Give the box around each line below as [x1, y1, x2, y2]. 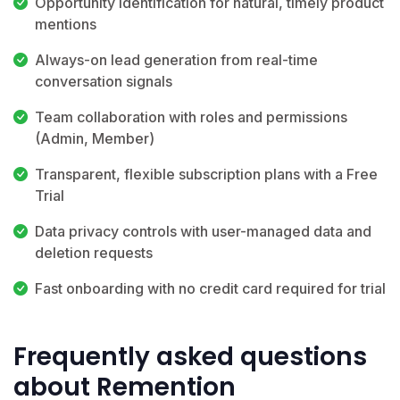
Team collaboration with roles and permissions [35, 107, 347, 126]
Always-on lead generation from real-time [35, 50, 318, 69]
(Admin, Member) [35, 129, 154, 147]
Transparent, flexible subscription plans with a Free [35, 164, 378, 183]
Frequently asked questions [13, 338, 367, 374]
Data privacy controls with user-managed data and [35, 221, 371, 240]
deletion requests [35, 243, 153, 262]
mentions [35, 14, 96, 33]
